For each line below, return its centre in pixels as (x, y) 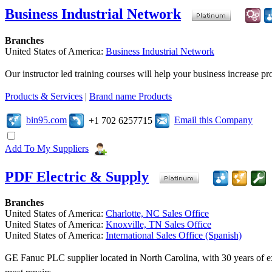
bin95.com (46, 120)
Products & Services (44, 96)
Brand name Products (131, 96)
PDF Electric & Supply (77, 176)
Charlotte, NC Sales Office (157, 214)
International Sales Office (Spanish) (174, 236)
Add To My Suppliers (47, 148)
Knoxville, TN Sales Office (158, 225)
